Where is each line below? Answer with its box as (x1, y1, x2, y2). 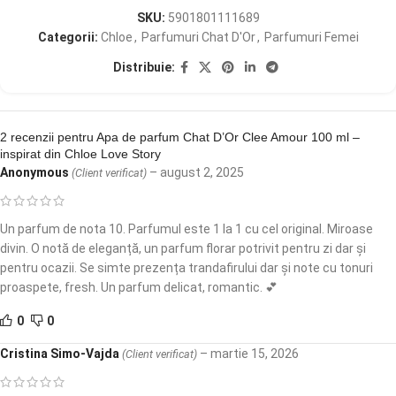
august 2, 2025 (160, 164, 244, 179)
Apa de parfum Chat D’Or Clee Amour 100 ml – (96, 129, 360, 144)
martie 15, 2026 (210, 346, 299, 361)
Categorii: (37, 29, 98, 44)
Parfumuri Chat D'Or (141, 29, 255, 44)
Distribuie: (112, 60, 175, 75)
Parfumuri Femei (263, 29, 359, 44)
